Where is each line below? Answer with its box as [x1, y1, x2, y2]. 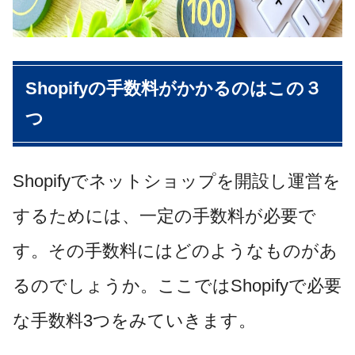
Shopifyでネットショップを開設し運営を [13, 171, 341, 192]
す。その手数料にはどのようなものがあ [13, 241, 338, 261]
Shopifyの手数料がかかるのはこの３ [25, 78, 322, 99]
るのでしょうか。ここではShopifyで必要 [13, 276, 342, 296]
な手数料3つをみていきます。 [13, 311, 256, 331]
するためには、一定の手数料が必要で [13, 206, 316, 227]
